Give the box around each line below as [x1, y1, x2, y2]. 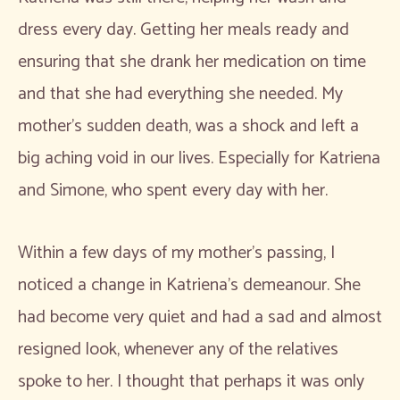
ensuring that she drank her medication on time [18, 46, 366, 77]
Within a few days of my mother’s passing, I [18, 237, 335, 268]
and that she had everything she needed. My [18, 79, 343, 109]
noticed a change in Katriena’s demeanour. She [18, 270, 361, 300]
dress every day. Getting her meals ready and [18, 14, 349, 45]
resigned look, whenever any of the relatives [18, 334, 338, 364]
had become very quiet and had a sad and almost [18, 302, 382, 332]
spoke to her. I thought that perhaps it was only [18, 366, 364, 396]
